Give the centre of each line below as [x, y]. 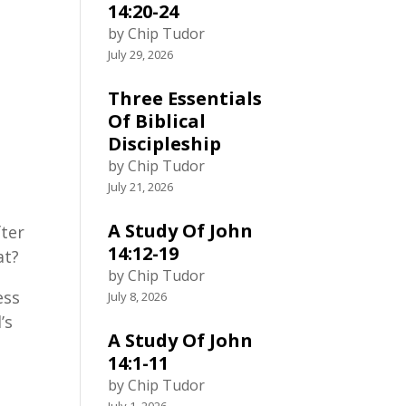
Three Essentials [185, 98]
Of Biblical [157, 121]
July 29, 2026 [141, 54]
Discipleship [165, 144]
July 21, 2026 [141, 187]
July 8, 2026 [138, 296]
